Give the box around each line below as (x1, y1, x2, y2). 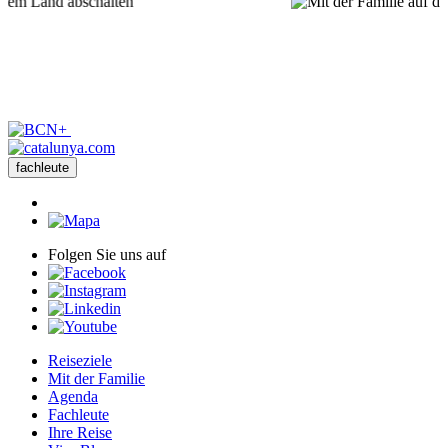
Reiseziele (48, 352, 112, 370)
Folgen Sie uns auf (48, 246, 166, 264)
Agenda (48, 388, 98, 406)
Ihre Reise (48, 424, 112, 442)
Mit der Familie (48, 370, 145, 388)
